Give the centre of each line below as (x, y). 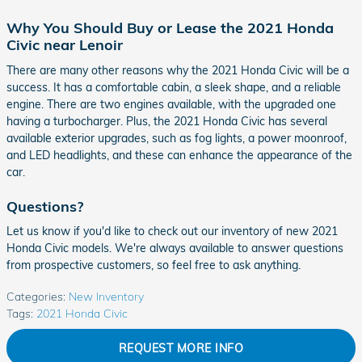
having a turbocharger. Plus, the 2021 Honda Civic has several (167, 121)
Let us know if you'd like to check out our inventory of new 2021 (172, 232)
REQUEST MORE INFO (181, 348)
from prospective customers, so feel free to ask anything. (154, 265)
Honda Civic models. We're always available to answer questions (175, 248)
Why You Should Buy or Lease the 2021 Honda (170, 28)
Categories (35, 297)
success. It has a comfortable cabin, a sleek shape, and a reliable (174, 87)
